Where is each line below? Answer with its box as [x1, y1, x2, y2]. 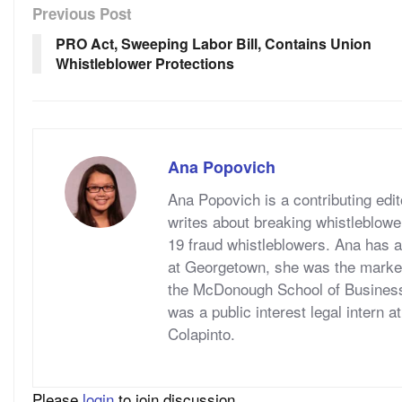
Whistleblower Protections [56, 52, 234, 74]
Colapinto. [168, 321, 240, 345]
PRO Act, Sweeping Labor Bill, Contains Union [56, 32, 371, 54]
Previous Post [32, 2, 132, 24]
